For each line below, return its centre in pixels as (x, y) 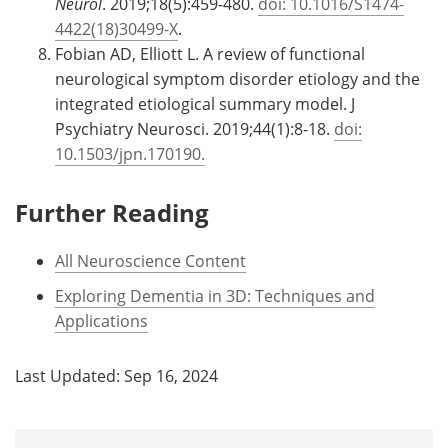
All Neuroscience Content (150, 260)
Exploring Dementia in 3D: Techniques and (215, 295)
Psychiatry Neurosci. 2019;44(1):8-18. (194, 128)
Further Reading (112, 212)
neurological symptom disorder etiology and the (237, 78)
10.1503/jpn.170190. (130, 153)
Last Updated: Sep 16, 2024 (116, 375)
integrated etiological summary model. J (205, 103)
